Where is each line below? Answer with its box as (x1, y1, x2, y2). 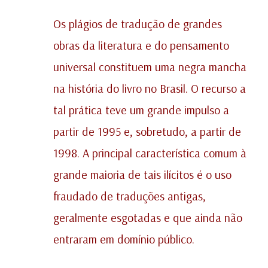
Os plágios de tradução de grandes (53, 16, 222, 32)
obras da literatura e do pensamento (53, 38, 229, 53)
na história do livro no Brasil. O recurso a (53, 81, 246, 96)
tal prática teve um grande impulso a (53, 102, 229, 118)
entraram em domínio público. (53, 232, 194, 247)
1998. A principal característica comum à (53, 145, 246, 161)
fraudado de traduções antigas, (53, 188, 206, 204)
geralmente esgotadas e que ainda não (53, 210, 242, 226)
